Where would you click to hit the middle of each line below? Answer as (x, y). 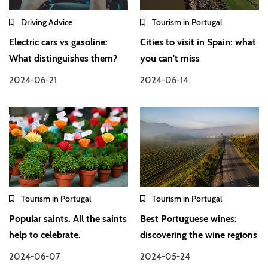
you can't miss (170, 58)
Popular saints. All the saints (68, 219)
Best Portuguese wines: (189, 219)
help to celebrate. (45, 235)
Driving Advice (47, 22)
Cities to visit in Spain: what (198, 42)
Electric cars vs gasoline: (58, 42)
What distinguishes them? (63, 58)
